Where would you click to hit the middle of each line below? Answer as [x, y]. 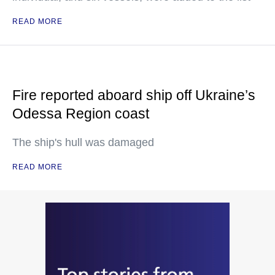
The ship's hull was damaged [83, 143]
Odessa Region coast [81, 114]
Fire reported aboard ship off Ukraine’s [134, 95]
